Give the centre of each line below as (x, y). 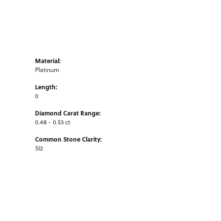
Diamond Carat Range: (68, 113)
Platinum (47, 70)
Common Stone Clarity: (68, 139)
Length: (46, 87)
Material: (48, 60)
